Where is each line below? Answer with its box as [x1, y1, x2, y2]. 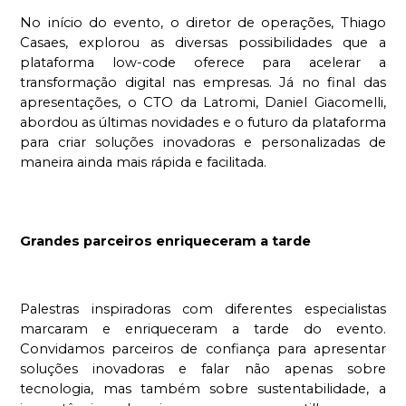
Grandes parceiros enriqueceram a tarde [20, 233, 312, 250]
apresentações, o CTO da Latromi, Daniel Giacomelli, [20, 94, 386, 111]
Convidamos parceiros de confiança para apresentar [20, 341, 386, 358]
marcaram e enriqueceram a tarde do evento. [20, 321, 386, 338]
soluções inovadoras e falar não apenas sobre [20, 361, 386, 378]
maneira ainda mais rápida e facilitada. [20, 154, 267, 171]
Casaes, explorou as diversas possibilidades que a [20, 34, 386, 52]
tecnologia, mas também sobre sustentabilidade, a [20, 381, 386, 398]
